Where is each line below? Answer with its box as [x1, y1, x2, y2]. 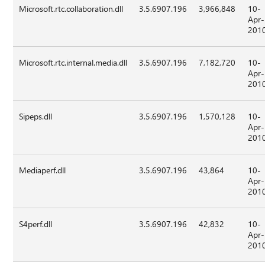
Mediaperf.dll [19, 164, 66, 176]
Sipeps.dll [19, 111, 53, 122]
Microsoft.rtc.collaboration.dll [19, 3, 124, 15]
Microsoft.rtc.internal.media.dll [19, 57, 128, 69]
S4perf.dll [19, 218, 53, 230]
